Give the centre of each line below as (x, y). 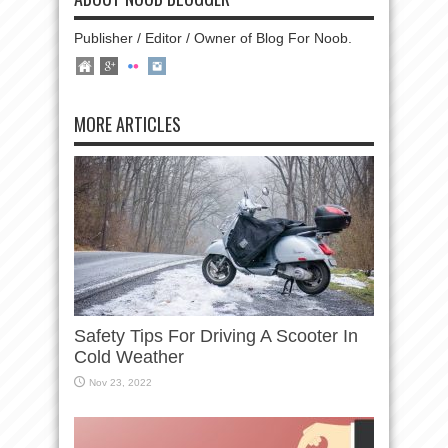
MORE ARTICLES (127, 124)
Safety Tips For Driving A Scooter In (216, 336)
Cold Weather (129, 357)
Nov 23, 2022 (120, 382)
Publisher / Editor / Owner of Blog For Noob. (213, 38)
